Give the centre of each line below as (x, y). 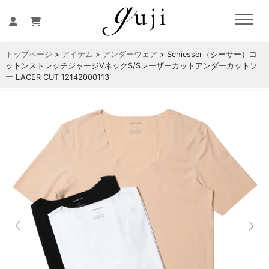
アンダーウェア (130, 55)
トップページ (29, 55)
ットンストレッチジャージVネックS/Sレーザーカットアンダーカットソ (131, 66)
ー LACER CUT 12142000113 (57, 77)
